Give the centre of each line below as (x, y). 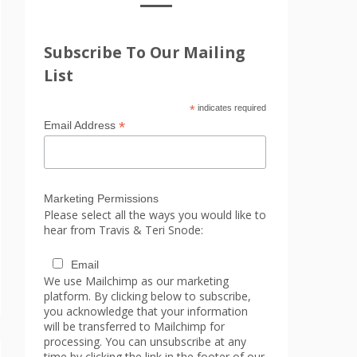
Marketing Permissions (101, 198)
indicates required (231, 108)
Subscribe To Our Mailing (144, 52)
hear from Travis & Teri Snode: (124, 229)
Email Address (81, 125)
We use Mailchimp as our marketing (136, 280)
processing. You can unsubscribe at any (145, 341)
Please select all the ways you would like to (155, 214)
